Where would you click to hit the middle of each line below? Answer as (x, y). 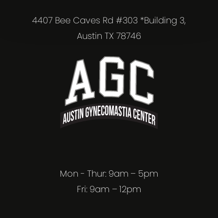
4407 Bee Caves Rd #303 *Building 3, (109, 20)
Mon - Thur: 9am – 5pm (109, 174)
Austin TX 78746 (109, 36)
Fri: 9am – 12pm (109, 189)
